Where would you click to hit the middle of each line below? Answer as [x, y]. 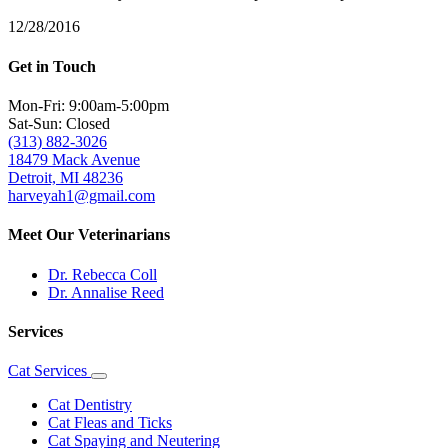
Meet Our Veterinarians [89, 235]
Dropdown [127, 399]
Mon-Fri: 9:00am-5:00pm [88, 105]
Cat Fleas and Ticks [110, 423]
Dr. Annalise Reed [106, 292]
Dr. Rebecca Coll [102, 274]
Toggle [118, 384]
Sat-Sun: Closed [59, 123]
